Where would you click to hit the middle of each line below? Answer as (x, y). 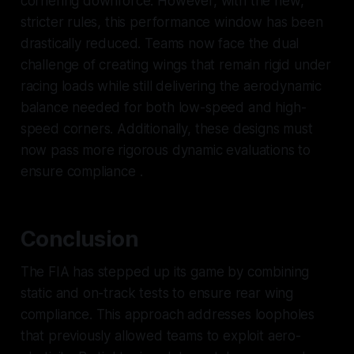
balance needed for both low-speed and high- (163, 107)
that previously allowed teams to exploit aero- (160, 335)
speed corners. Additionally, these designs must (166, 128)
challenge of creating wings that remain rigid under (176, 64)
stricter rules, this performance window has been (171, 22)
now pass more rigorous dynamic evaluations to (166, 150)
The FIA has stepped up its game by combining (165, 271)
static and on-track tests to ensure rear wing (157, 293)
